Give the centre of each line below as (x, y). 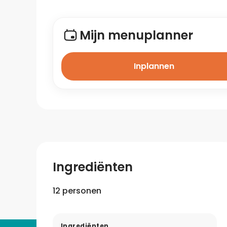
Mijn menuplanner (136, 35)
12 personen (77, 191)
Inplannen (154, 66)
